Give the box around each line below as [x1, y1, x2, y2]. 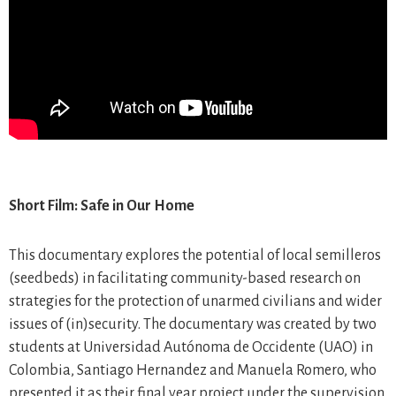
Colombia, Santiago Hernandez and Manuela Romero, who [9, 362, 377, 378]
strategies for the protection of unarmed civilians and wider [9, 293, 382, 309]
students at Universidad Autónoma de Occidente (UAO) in [9, 339, 373, 355]
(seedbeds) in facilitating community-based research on [9, 270, 361, 286]
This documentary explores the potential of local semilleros [9, 247, 381, 263]
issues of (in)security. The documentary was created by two [9, 316, 377, 332]
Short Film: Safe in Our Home [9, 198, 194, 214]
